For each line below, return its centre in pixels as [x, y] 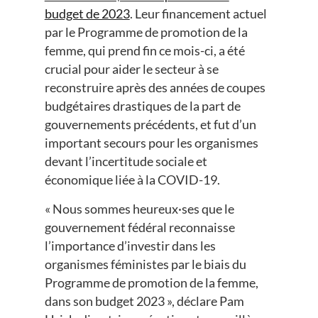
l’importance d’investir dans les [130, 245]
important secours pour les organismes [151, 143]
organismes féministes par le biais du [145, 264]
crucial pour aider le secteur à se [131, 69]
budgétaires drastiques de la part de [142, 106]
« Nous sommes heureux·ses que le [139, 208]
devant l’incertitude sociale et [126, 161]
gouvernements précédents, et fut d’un [150, 125]
